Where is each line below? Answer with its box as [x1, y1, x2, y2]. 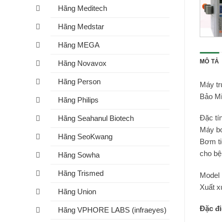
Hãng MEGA [58, 41, 100, 50]
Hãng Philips [58, 96, 99, 105]
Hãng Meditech [58, 4, 107, 13]
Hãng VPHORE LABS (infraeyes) [58, 206, 166, 215]
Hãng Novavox [58, 59, 107, 68]
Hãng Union [58, 187, 96, 196]
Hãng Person [58, 77, 101, 86]
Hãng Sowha [58, 151, 100, 160]
